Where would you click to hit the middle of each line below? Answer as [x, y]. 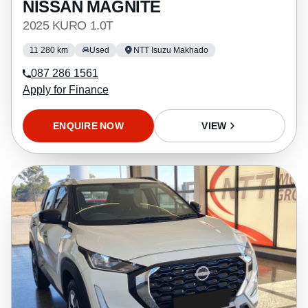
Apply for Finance [66, 89]
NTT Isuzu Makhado [171, 49]
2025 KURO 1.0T [68, 24]
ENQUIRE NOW [88, 125]
